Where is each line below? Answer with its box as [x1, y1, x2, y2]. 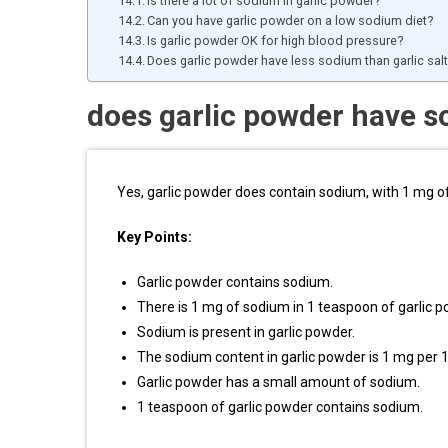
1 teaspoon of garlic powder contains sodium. [137, 398, 423, 415]
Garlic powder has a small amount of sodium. [137, 373, 420, 390]
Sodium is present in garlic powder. [137, 323, 355, 340]
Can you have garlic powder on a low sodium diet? [147, 12, 434, 28]
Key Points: [117, 228, 192, 245]
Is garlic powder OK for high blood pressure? [147, 32, 404, 48]
